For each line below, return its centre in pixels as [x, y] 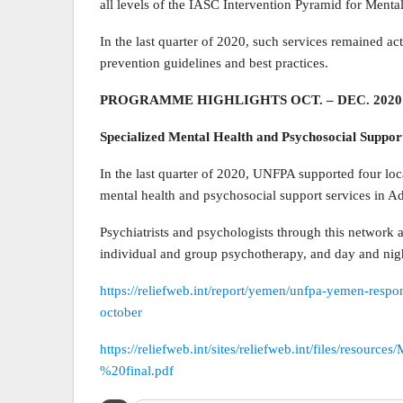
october [121, 312]
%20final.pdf [137, 371]
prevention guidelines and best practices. [214, 63]
